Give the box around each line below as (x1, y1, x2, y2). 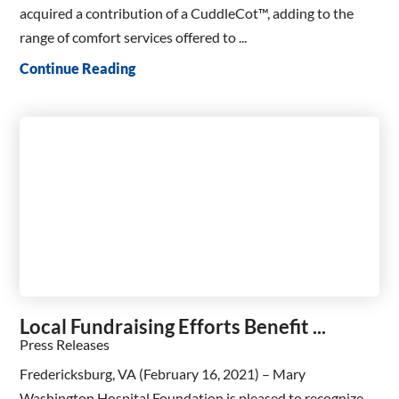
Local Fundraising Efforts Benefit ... (20, 313, 327, 338)
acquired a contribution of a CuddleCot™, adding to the (20, 4, 354, 21)
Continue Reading (20, 59, 136, 77)
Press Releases (20, 335, 110, 353)
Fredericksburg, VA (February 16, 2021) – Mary (20, 364, 306, 382)
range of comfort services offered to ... (20, 28, 248, 45)
